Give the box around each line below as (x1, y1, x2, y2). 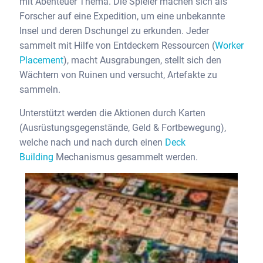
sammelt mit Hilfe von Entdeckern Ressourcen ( (19, 39, 215, 51)
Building (19, 151, 53, 163)
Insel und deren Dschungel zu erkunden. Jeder (19, 25, 209, 36)
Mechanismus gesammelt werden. (53, 151, 198, 163)
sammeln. (19, 83, 60, 95)
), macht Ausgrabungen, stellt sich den (63, 54, 221, 66)
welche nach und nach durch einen (19, 136, 165, 148)
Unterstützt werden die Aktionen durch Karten (19, 107, 205, 119)
